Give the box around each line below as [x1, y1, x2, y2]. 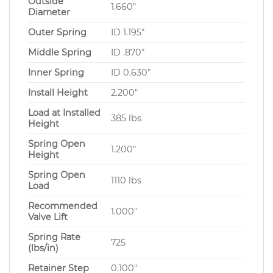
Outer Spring [28, 27, 87, 38]
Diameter [28, 7, 70, 18]
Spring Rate [28, 232, 80, 243]
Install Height [28, 87, 88, 99]
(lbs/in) [28, 243, 58, 254]
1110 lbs [111, 175, 142, 186]
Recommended [28, 200, 97, 212]
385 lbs [111, 113, 142, 124]
